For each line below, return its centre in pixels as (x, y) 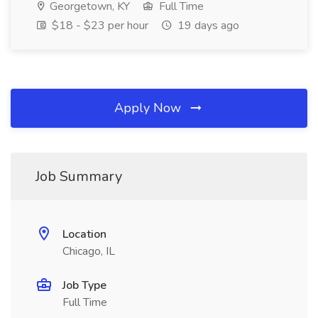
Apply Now (149, 108)
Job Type (84, 285)
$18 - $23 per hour (99, 26)
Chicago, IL (89, 251)
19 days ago (207, 26)
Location (84, 234)
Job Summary (79, 176)
